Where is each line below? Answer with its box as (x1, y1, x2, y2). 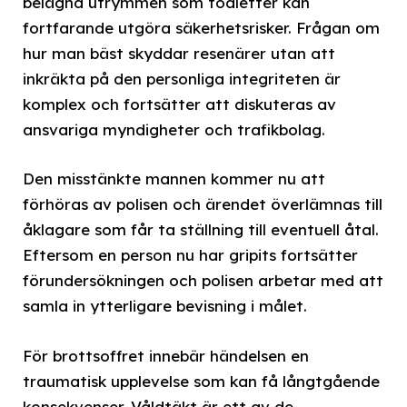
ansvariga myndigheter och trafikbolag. (23, 120, 325, 140)
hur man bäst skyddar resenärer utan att (23, 44, 335, 64)
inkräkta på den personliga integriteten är (23, 69, 341, 89)
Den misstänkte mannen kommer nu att (23, 169, 325, 189)
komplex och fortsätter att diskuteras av (23, 94, 336, 114)
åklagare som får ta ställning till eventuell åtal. (23, 220, 379, 240)
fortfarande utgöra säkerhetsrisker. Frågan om (23, 18, 380, 38)
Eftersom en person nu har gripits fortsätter (23, 245, 358, 265)
